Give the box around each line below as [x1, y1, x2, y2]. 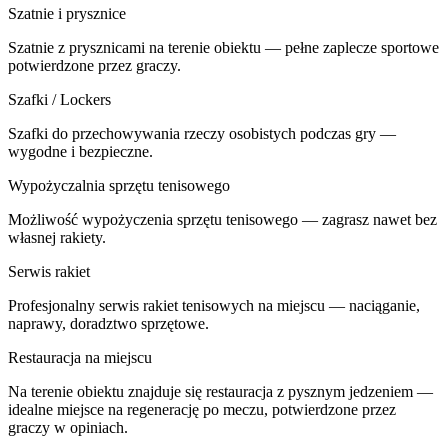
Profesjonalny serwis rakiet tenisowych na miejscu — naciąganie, [8, 296, 420, 314]
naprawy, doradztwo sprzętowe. [8, 314, 209, 332]
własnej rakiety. [8, 228, 106, 246]
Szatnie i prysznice [8, 4, 126, 22]
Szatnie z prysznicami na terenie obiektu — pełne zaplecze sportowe [8, 38, 439, 56]
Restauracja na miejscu [8, 348, 152, 366]
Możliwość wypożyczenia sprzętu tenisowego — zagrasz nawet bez [8, 210, 437, 228]
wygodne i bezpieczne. [8, 142, 153, 160]
